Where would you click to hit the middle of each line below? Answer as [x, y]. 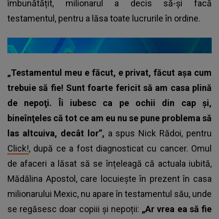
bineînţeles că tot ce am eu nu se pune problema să [109, 118]
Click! [18, 148]
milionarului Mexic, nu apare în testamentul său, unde [109, 194]
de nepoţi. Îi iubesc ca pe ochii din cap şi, [109, 103]
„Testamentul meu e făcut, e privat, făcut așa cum [109, 72]
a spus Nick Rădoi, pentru [160, 133]
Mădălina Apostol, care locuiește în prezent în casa [109, 178]
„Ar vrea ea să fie [177, 209]
